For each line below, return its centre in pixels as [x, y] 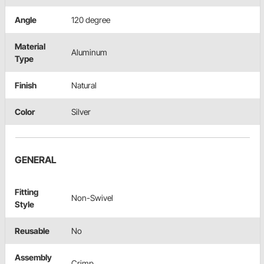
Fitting [27, 192]
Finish [26, 85]
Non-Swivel [92, 197]
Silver [81, 111]
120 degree [91, 19]
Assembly [33, 257]
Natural [84, 85]
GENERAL [36, 159]
